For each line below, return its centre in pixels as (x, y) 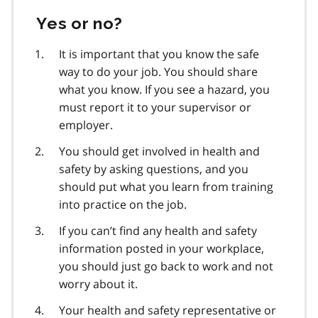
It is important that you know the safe (159, 54)
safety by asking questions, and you (154, 169)
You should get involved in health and (159, 151)
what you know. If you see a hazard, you (164, 89)
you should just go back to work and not (166, 266)
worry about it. (98, 284)
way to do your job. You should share (158, 71)
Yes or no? (79, 23)
